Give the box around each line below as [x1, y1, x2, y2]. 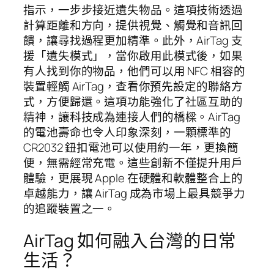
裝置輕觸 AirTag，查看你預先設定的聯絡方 [23, 78, 243, 95]
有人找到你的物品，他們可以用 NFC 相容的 [23, 63, 245, 80]
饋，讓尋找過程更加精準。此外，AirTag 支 [23, 32, 243, 49]
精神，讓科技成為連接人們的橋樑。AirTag [23, 109, 240, 125]
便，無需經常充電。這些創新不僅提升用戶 [23, 155, 243, 171]
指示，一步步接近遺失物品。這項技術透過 [23, 2, 243, 18]
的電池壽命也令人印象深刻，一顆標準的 [23, 124, 232, 141]
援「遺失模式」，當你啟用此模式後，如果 [23, 48, 243, 64]
